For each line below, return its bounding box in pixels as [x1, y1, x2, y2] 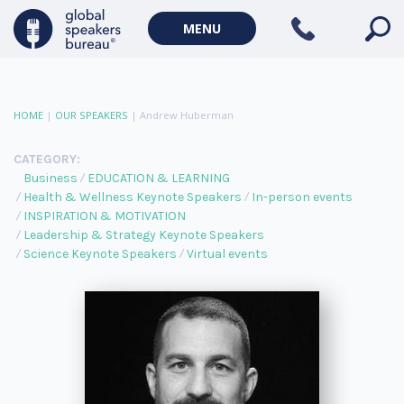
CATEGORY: [14, 151, 80, 167]
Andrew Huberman [140, 108, 234, 122]
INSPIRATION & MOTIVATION [23, 208, 186, 224]
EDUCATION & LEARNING [87, 170, 230, 186]
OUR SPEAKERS [55, 108, 128, 122]
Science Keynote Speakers [23, 246, 177, 262]
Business [23, 170, 78, 186]
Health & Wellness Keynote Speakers [23, 189, 242, 205]
